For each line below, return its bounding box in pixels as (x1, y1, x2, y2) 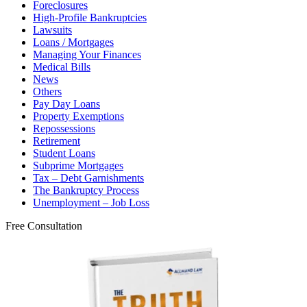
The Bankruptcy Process (33, 184, 139, 197)
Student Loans (33, 147, 95, 160)
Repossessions (33, 123, 95, 135)
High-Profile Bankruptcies (33, 12, 147, 24)
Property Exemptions (33, 110, 124, 123)
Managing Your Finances (33, 49, 141, 61)
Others (33, 86, 62, 98)
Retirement (33, 135, 80, 147)
